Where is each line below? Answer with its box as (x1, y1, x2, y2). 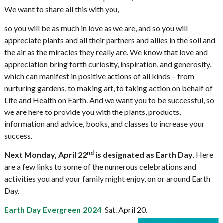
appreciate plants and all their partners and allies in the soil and (4, 35, 215, 45)
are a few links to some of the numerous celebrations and (4, 162, 196, 171)
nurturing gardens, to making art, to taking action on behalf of (4, 83, 213, 93)
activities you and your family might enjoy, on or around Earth (4, 174, 210, 183)
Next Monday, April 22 (4, 150, 87, 159)
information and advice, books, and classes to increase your (4, 119, 205, 128)
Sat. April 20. (104, 205, 147, 214)
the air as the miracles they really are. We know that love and (4, 47, 208, 57)
